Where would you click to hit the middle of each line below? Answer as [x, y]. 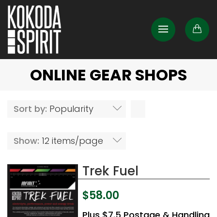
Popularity [71, 108]
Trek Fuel [110, 171]
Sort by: [31, 108]
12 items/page [72, 140]
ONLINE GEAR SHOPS [108, 75]
